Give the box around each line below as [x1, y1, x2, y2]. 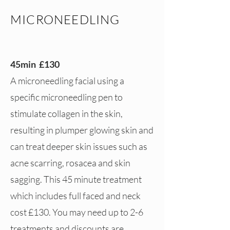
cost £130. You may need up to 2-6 [10, 206, 143, 218]
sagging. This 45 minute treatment [10, 174, 142, 185]
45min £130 [10, 59, 60, 70]
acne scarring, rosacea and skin [10, 157, 130, 168]
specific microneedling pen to [10, 91, 123, 103]
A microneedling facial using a [10, 75, 124, 86]
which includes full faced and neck [10, 190, 141, 201]
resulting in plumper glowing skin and [10, 124, 154, 136]
